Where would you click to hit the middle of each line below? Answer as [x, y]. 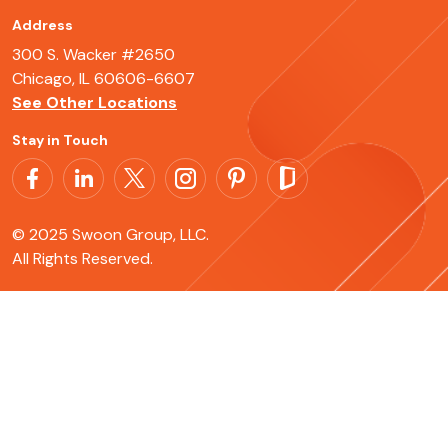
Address [42, 24]
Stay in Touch [60, 139]
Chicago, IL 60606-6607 [103, 78]
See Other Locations [94, 102]
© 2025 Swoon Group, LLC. [110, 234]
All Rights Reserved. [82, 258]
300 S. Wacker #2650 [93, 54]
